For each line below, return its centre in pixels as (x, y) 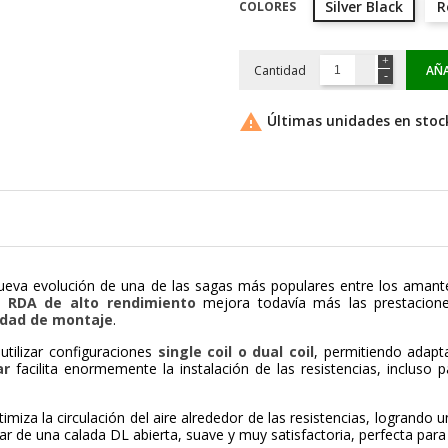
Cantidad (280, 70)
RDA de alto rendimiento (101, 303)
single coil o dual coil (236, 352)
